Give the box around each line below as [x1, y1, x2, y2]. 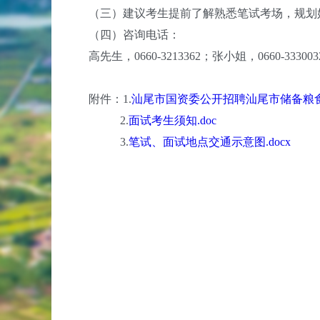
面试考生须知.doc [129, 114, 216, 126]
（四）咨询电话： [66, 29, 180, 41]
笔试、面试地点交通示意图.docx [129, 136, 291, 148]
